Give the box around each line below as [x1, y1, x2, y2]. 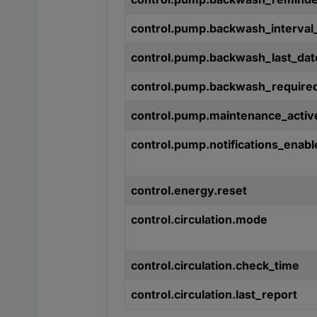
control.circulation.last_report [131, 287, 297, 302]
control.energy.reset [131, 183, 247, 198]
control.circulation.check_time [131, 258, 299, 273]
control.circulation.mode [131, 212, 267, 227]
